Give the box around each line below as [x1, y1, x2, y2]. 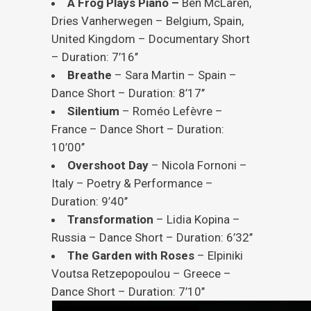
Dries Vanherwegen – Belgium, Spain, [51, 14, 244, 28]
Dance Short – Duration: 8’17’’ [51, 86, 205, 100]
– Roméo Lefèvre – [119, 104, 223, 118]
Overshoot [67, 158, 126, 172]
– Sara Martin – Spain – [112, 68, 237, 82]
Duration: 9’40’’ [51, 194, 128, 208]
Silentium [67, 104, 119, 118]
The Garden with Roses [67, 249, 194, 262]
